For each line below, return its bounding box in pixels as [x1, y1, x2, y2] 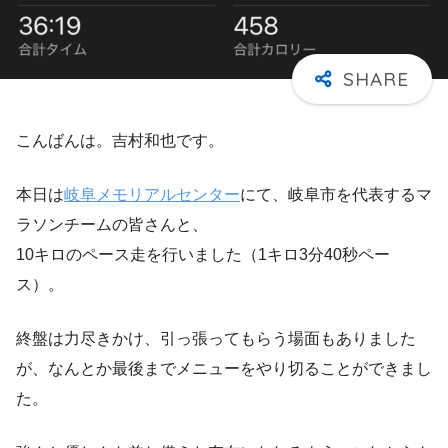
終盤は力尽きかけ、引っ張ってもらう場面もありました [16, 330, 416, 348]
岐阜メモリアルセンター [64, 186, 240, 204]
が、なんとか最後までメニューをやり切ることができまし [16, 360, 432, 378]
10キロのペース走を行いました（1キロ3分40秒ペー [16, 246, 390, 264]
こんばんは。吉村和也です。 [16, 132, 224, 150]
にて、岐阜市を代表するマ [240, 186, 432, 204]
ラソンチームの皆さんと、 [16, 216, 208, 234]
